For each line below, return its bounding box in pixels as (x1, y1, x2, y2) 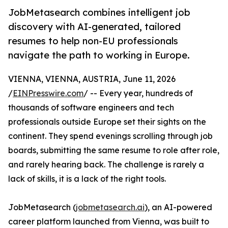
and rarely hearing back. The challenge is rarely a (8, 159, 204, 170)
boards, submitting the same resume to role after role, (8, 145, 219, 156)
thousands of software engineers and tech (8, 102, 174, 113)
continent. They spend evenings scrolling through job (8, 131, 213, 141)
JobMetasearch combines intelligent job (8, 7, 190, 18)
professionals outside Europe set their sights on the (8, 117, 206, 127)
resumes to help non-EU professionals (8, 35, 178, 47)
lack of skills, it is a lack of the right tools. (8, 174, 166, 184)
